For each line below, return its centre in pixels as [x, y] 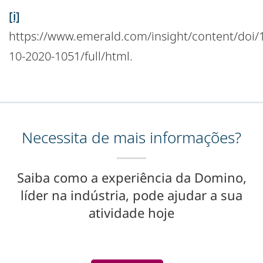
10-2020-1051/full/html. [71, 56]
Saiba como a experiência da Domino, [131, 178]
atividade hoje [131, 213]
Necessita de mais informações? [131, 138]
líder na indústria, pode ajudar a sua [131, 195]
